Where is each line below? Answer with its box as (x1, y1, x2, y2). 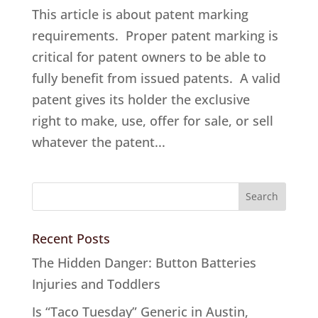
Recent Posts (31, 229, 110, 247)
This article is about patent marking (31, 5, 248, 23)
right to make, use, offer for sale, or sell (31, 111, 273, 129)
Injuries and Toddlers (31, 275, 160, 292)
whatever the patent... (31, 133, 165, 150)
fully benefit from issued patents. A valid (31, 69, 280, 87)
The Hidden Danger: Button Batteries (31, 253, 256, 271)
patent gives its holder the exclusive (31, 90, 250, 108)
